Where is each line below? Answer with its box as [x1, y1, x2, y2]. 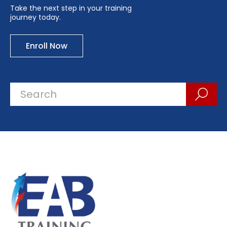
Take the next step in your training [10, 3, 132, 13]
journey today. [10, 12, 61, 22]
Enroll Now [26, 40, 67, 52]
